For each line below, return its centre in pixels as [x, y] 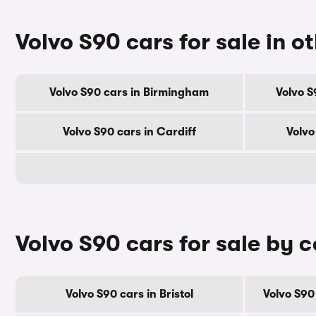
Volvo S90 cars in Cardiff [129, 132]
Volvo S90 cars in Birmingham [129, 92]
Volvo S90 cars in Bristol [129, 294]
